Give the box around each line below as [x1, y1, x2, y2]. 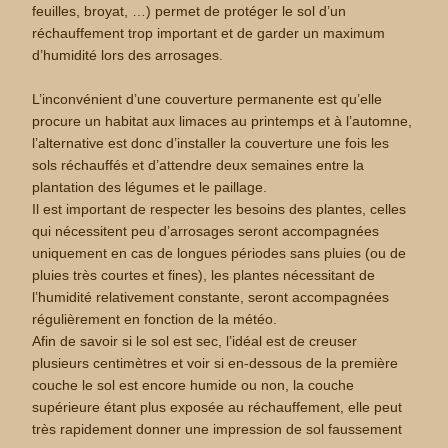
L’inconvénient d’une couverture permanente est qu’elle [32, 91, 383, 107]
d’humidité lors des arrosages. [32, 47, 224, 63]
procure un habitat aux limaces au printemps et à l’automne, [32, 113, 413, 129]
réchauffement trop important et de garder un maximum [32, 25, 386, 41]
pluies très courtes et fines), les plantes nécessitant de [32, 267, 376, 283]
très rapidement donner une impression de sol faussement [32, 421, 403, 437]
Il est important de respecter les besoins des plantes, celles [32, 201, 407, 217]
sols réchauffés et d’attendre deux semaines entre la [32, 157, 365, 173]
